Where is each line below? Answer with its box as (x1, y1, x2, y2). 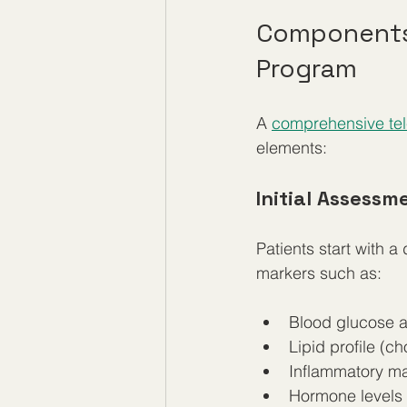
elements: (256, 137, 327, 158)
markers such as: (256, 263, 382, 283)
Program (256, 52, 357, 84)
